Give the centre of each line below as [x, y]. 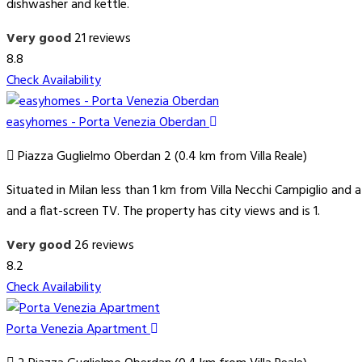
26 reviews [104, 246]
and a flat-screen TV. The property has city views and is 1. [163, 212]
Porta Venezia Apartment [78, 330]
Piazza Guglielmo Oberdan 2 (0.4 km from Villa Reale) [161, 157]
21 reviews [103, 39]
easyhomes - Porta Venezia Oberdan [108, 123]
